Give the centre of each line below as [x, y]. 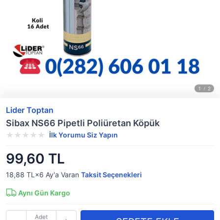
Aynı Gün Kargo [44, 193]
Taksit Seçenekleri [111, 175]
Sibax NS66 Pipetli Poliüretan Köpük [83, 123]
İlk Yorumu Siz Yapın [83, 135]
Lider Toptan [30, 110]
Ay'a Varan [62, 175]
